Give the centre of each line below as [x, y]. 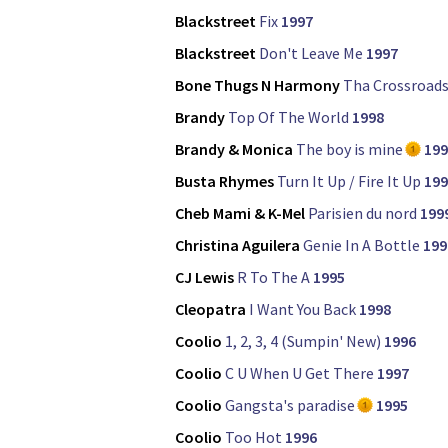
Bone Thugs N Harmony [257, 85]
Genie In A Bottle [361, 245]
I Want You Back [302, 309]
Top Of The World [288, 117]
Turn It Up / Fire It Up [349, 181]
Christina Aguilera [237, 245]
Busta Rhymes [224, 181]
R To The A [273, 277]
